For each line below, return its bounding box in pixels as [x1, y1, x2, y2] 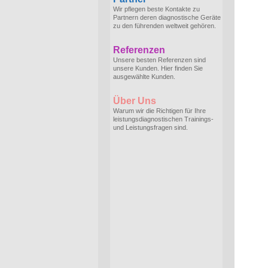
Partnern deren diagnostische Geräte [113, 14, 221, 21]
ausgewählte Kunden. [113, 73, 175, 80]
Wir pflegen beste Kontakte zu [113, 5, 200, 13]
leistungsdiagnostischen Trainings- [113, 115, 214, 123]
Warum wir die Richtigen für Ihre [113, 107, 206, 114]
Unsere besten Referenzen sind [113, 56, 206, 63]
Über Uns [113, 96, 156, 106]
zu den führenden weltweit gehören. [113, 22, 216, 29]
